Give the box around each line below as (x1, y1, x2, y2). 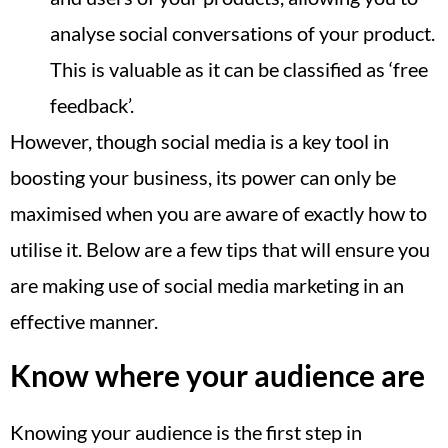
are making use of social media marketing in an (10, 272, 404, 297)
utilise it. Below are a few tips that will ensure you (10, 236, 430, 261)
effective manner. (10, 308, 158, 333)
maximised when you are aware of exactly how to (10, 200, 427, 225)
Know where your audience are (10, 357, 425, 394)
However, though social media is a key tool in (10, 128, 389, 153)
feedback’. (50, 92, 134, 117)
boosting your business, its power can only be (10, 164, 396, 189)
